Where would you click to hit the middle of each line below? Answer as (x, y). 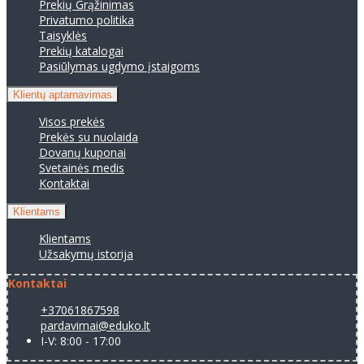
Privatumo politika (87, 19)
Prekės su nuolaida (89, 136)
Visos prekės (72, 121)
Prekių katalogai (81, 50)
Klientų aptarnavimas (63, 94)
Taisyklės (63, 35)
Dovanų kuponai (82, 152)
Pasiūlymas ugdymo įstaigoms (119, 66)
